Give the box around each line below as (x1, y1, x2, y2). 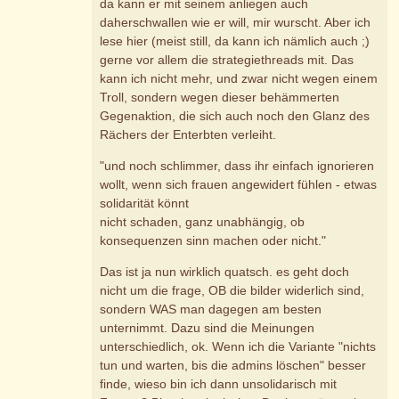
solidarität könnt (100, 196, 190, 211)
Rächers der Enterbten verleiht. (100, 127, 277, 142)
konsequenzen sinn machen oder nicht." (100, 233, 327, 248)
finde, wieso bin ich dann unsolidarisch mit (100, 377, 338, 392)
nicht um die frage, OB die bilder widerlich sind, (100, 283, 365, 298)
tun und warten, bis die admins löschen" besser (100, 358, 367, 373)
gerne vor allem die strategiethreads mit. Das (100, 53, 354, 68)
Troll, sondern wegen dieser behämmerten (100, 90, 340, 105)
